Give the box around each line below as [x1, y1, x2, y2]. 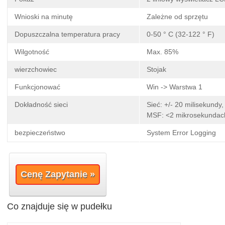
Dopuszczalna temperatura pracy [15, 30, 120, 39]
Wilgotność [15, 48, 49, 56]
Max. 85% [147, 48, 178, 56]
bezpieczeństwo [15, 129, 65, 137]
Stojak [147, 65, 166, 74]
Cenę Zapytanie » [21, 169, 95, 180]
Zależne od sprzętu [147, 13, 208, 21]
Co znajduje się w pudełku [7, 201, 112, 212]
